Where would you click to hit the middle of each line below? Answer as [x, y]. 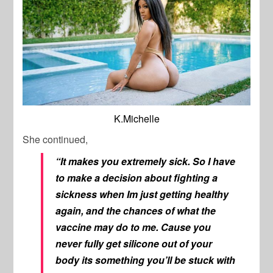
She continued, [55, 139]
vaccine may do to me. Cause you [133, 227]
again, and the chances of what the [136, 210]
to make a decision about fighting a [137, 177]
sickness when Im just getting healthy [142, 194]
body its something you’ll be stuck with [146, 260]
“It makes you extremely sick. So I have [146, 161]
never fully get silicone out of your [134, 243]
